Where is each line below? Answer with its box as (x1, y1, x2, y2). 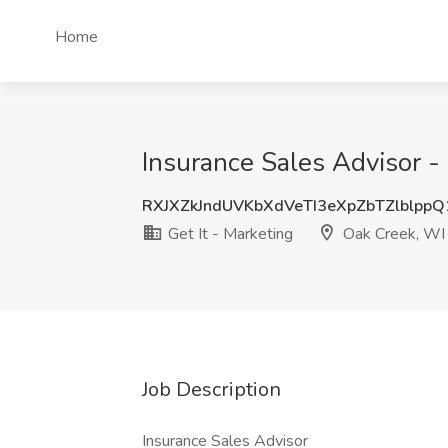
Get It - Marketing (164, 223, 293, 245)
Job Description (142, 376, 281, 403)
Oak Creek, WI (339, 223, 445, 245)
